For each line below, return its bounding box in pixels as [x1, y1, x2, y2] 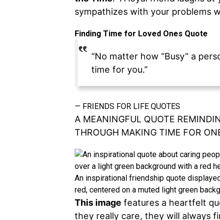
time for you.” [91, 64, 148, 75]
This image [75, 197, 121, 208]
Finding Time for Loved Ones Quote [75, 29, 208, 38]
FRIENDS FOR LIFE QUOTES [82, 102, 180, 111]
